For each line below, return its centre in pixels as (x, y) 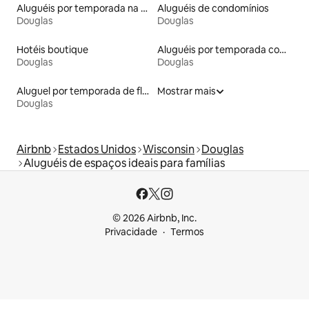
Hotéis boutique (52, 49)
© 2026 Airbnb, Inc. (154, 218)
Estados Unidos (97, 149)
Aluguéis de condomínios (213, 8)
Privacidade (131, 232)
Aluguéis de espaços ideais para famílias (124, 163)
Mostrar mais (187, 91)
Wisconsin (169, 149)
